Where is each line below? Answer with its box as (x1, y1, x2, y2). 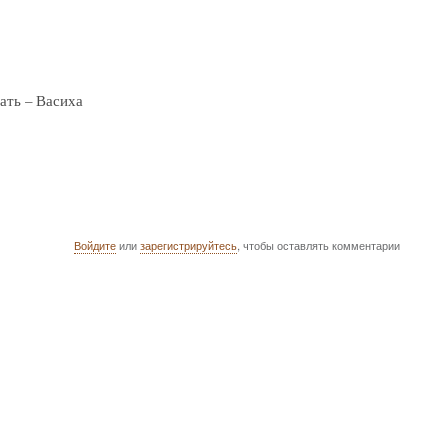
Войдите (74, 237, 117, 254)
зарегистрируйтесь (140, 237, 238, 254)
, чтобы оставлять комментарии (237, 237, 401, 254)
